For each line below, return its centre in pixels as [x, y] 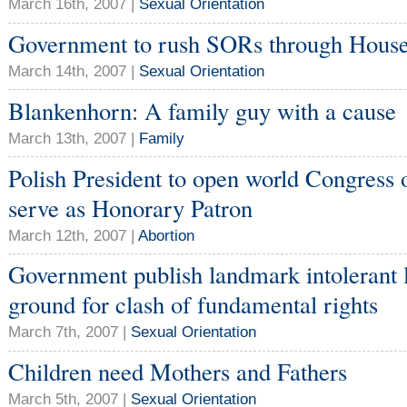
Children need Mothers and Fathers [178, 372]
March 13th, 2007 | [74, 138]
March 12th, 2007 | [73, 235]
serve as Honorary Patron [130, 207]
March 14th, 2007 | [74, 71]
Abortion [166, 235]
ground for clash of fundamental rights [193, 304]
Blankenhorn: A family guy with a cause [202, 110]
